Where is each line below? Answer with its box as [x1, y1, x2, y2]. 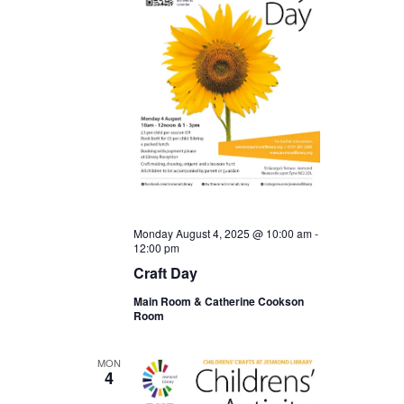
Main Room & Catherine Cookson [133, 293, 304, 310]
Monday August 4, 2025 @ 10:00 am [133, 225, 312, 242]
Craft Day [133, 262, 197, 284]
